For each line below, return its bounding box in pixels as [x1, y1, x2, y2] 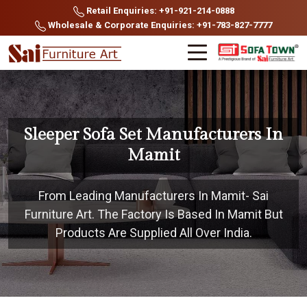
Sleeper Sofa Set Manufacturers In [24, 125, 283, 145]
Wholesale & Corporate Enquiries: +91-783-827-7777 [46, 20, 272, 30]
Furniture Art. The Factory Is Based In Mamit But [24, 207, 283, 221]
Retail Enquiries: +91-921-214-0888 [84, 5, 234, 16]
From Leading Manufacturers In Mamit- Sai [38, 188, 269, 203]
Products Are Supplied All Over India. [55, 225, 252, 240]
